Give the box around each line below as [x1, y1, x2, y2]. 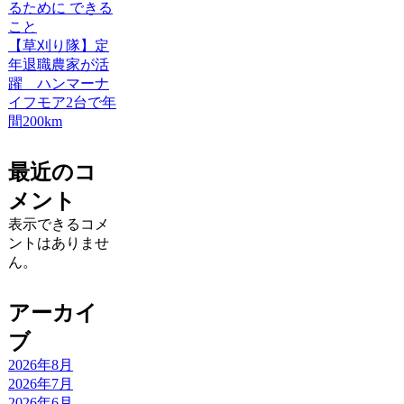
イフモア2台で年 [7, 95, 116, 111]
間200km [7, 114, 62, 130]
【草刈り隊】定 [7, 38, 109, 54]
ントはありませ [7, 235, 109, 252]
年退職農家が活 [7, 57, 109, 73]
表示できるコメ [7, 216, 109, 233]
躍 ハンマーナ [7, 76, 109, 92]
